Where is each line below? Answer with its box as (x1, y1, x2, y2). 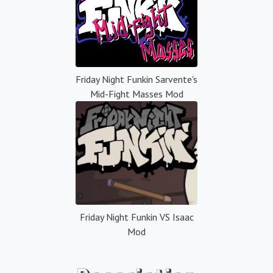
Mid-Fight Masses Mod (90, 87, 183, 100)
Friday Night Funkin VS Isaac (79, 210, 194, 223)
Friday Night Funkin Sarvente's (76, 73, 197, 85)
